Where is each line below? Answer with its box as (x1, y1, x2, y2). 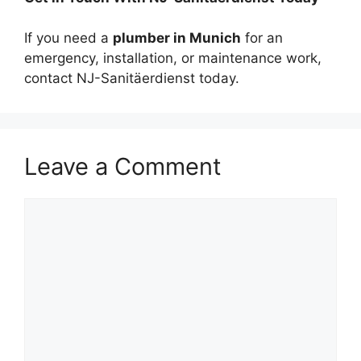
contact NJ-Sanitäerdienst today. (24, 70, 239, 86)
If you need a (24, 30, 113, 46)
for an (241, 30, 283, 46)
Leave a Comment (24, 152, 222, 180)
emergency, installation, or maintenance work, (24, 50, 322, 66)
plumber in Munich (113, 30, 241, 46)
